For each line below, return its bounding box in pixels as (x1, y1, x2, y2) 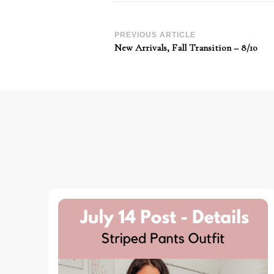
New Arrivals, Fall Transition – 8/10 (114, 42, 257, 54)
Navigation (114, 56, 230, 87)
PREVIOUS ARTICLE (114, 31, 196, 39)
